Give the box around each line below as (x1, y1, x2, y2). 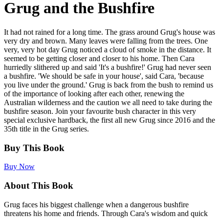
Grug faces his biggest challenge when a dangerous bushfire (4, 200, 189, 209)
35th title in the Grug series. (4, 124, 89, 133)
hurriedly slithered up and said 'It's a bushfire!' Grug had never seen (4, 63, 211, 71)
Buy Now (4, 162, 35, 171)
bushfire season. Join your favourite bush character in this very (4, 107, 196, 115)
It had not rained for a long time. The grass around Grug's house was (4, 27, 215, 36)
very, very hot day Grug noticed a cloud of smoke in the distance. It (4, 45, 211, 54)
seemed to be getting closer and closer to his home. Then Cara (4, 54, 195, 63)
